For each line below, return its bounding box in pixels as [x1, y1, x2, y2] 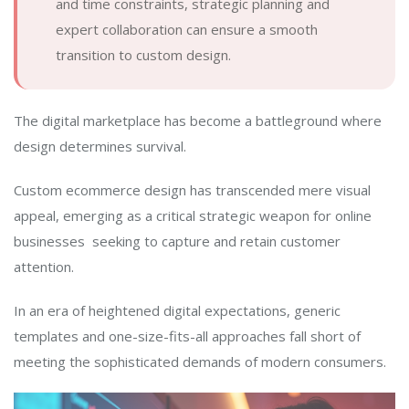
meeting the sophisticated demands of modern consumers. [14, 351, 386, 371]
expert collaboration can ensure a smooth [56, 19, 318, 38]
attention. [14, 257, 74, 276]
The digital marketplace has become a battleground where [14, 110, 382, 130]
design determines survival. [14, 136, 186, 155]
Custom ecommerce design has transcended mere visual [14, 180, 371, 199]
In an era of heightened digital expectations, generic [14, 300, 341, 320]
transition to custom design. [56, 45, 231, 64]
